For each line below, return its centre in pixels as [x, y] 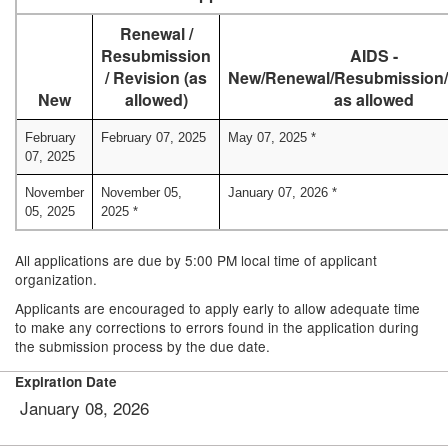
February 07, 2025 [153, 137]
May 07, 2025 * [272, 137]
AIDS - [373, 55]
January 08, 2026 [84, 407]
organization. [58, 279]
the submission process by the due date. [142, 346]
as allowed [373, 99]
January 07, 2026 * [282, 192]
